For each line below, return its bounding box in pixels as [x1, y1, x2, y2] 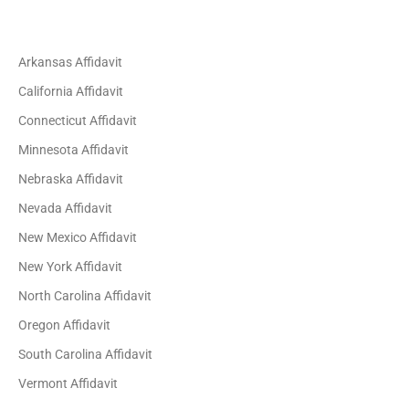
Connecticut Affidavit [18, 113, 138, 128]
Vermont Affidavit [18, 376, 119, 391]
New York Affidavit [18, 259, 123, 274]
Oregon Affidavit [18, 318, 111, 332]
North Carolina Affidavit [18, 288, 152, 303]
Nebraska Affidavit [18, 172, 124, 186]
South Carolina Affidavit [18, 347, 153, 362]
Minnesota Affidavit [18, 142, 130, 157]
